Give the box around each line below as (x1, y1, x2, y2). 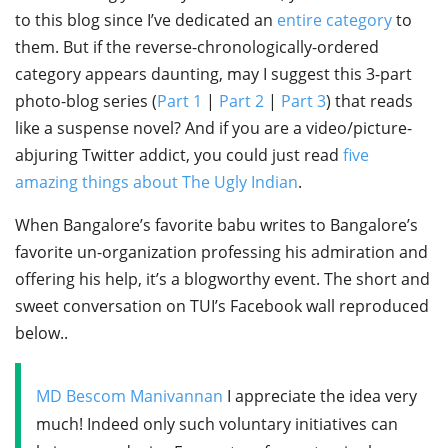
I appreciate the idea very (223, 384, 417, 407)
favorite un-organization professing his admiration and (15, 240, 428, 263)
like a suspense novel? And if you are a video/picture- (15, 116, 412, 139)
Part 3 (281, 89, 326, 112)
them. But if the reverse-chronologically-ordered (15, 35, 379, 58)
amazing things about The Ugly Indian (15, 170, 298, 193)
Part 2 (219, 89, 264, 112)
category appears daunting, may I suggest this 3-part (15, 62, 412, 85)
